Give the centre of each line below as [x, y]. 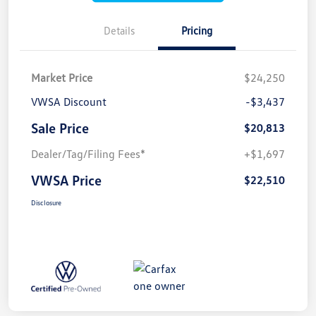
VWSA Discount [69, 101]
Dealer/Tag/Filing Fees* [88, 153]
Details [119, 30]
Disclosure [46, 202]
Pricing [197, 30]
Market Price [62, 77]
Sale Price [60, 127]
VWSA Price [66, 180]
